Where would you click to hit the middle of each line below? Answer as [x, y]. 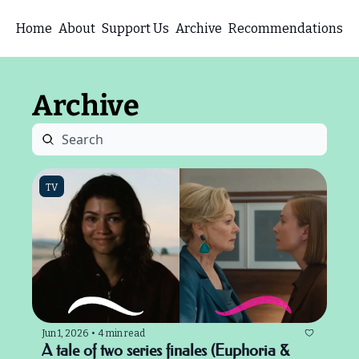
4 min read [122, 333]
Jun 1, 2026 [65, 333]
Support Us [135, 28]
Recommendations [286, 28]
